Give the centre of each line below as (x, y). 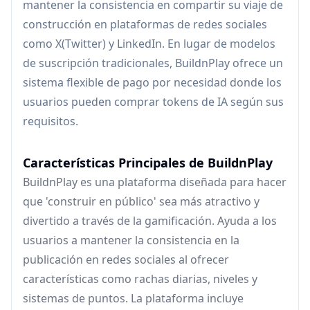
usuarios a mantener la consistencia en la (131, 240)
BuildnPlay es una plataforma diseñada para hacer (155, 182)
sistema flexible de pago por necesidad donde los (152, 82)
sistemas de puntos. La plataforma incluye (133, 298)
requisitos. (51, 121)
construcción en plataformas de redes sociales (145, 24)
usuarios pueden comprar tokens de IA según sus (153, 101)
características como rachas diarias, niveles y (140, 279)
